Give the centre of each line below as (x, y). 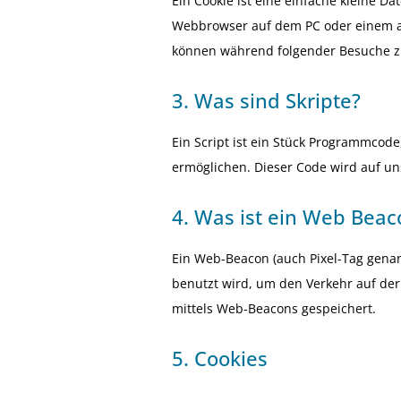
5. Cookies (220, 358)
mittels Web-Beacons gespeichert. (274, 308)
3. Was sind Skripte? (266, 100)
